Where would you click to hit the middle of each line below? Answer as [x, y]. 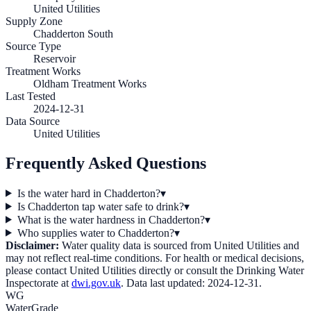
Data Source [33, 121]
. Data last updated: [164, 283]
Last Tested [31, 96]
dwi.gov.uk [96, 283]
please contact [37, 270]
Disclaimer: [32, 245]
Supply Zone [34, 21]
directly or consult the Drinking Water [220, 270]
